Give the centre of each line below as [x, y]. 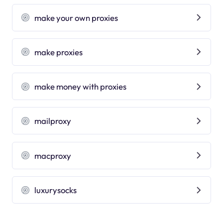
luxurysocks [56, 190]
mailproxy [53, 121]
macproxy [53, 155]
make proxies [59, 52]
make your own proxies [76, 17]
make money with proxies [81, 87]
